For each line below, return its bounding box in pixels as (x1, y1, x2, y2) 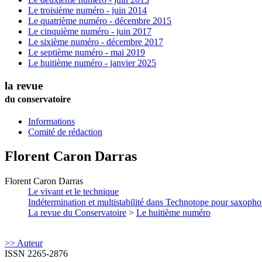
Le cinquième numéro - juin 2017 (28, 26, 151, 37)
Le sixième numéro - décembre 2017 (28, 37, 163, 47)
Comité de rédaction (28, 126, 102, 137)
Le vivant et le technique (28, 187, 119, 197)
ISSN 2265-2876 (5, 249, 68, 259)
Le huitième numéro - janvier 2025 (28, 58, 156, 68)
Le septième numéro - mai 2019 (28, 47, 145, 58)
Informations (28, 116, 75, 126)
